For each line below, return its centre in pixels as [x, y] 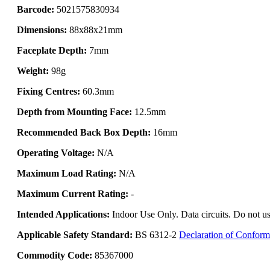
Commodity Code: [55, 255]
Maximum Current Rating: [73, 193]
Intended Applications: [63, 214]
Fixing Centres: [49, 91]
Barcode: [36, 9]
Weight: [33, 71]
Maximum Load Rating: [67, 173]
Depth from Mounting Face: [74, 111]
